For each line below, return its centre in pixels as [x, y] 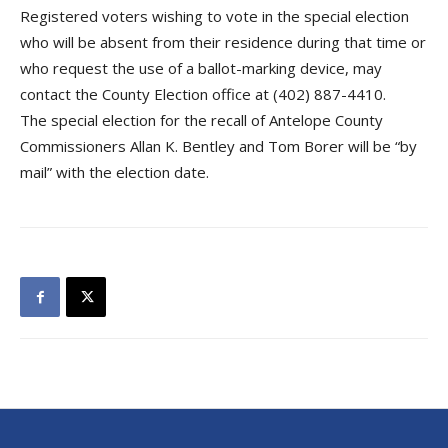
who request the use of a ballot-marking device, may [201, 68]
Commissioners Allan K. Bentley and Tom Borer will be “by [218, 146]
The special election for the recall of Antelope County [201, 120]
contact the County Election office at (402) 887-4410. [203, 94]
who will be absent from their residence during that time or [223, 42]
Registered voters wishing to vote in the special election [214, 16]
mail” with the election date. [114, 172]
